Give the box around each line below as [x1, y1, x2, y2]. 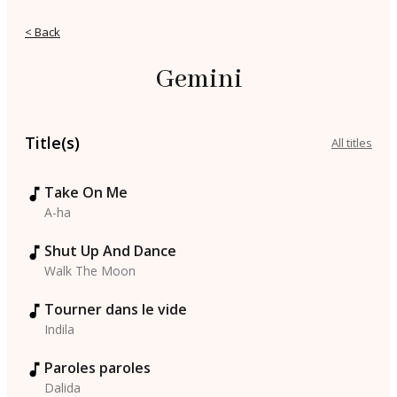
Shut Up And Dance [44, 241, 176, 261]
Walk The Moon [44, 262, 136, 280]
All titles [331, 135, 372, 152]
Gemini [154, 63, 243, 97]
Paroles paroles [44, 358, 151, 378]
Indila [44, 321, 74, 339]
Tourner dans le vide [44, 300, 187, 320]
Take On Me [44, 183, 128, 203]
